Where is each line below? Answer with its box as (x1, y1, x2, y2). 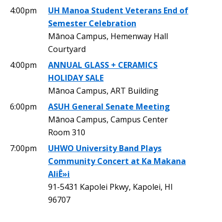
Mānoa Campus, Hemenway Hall (48, 30, 168, 42)
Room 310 (48, 126, 85, 138)
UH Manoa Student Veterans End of (48, 4, 188, 16)
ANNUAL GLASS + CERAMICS (48, 59, 158, 70)
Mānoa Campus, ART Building (48, 85, 159, 96)
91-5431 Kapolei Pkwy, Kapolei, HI (48, 181, 173, 192)
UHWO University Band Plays (48, 142, 162, 154)
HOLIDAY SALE (48, 72, 104, 83)
